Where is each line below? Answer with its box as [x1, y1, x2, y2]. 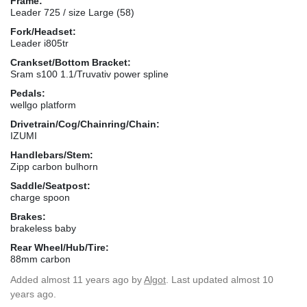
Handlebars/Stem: [10, 149, 93, 160]
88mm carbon [10, 253, 71, 265]
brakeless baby [10, 222, 76, 234]
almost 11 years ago [41, 273, 129, 285]
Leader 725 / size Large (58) [10, 6, 134, 18]
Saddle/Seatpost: [10, 180, 90, 191]
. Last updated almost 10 [166, 273, 273, 285]
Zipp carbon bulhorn [10, 160, 98, 172]
